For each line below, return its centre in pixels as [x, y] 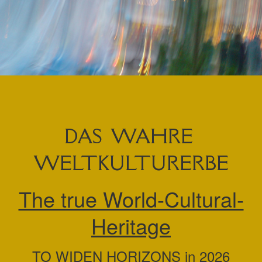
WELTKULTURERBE [131, 163]
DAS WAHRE [131, 136]
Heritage [131, 225]
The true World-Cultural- [131, 199]
